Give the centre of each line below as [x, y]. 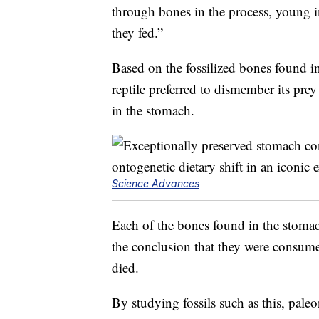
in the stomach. [153, 110]
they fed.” [137, 32]
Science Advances [156, 183]
